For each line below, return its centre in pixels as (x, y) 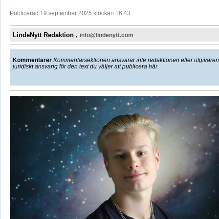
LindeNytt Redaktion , (46, 35)
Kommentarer (32, 60)
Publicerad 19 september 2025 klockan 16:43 (70, 13)
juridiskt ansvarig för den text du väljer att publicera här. (86, 67)
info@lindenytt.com (106, 35)
